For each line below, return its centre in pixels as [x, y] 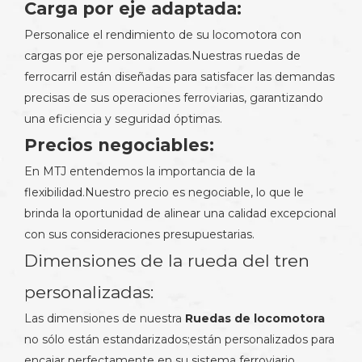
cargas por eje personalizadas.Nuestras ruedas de [162, 56]
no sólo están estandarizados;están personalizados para [179, 339]
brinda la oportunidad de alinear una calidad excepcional [180, 213]
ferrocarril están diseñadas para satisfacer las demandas [179, 77]
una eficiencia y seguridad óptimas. [123, 119]
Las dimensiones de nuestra [105, 318]
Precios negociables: [119, 145]
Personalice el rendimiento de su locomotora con [163, 35]
